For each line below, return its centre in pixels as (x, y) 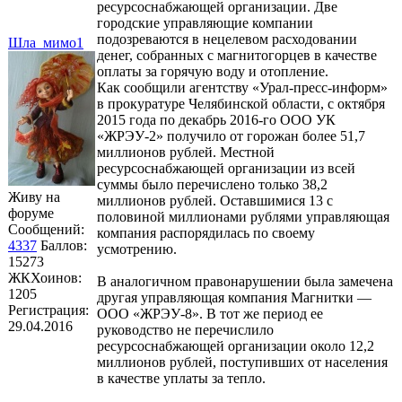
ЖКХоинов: (45, 277)
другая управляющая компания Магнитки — (234, 297)
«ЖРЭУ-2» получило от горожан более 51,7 (231, 135)
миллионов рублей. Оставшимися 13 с (215, 200)
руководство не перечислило (185, 329)
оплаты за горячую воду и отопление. (213, 71)
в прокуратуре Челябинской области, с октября (241, 103)
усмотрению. (137, 249)
